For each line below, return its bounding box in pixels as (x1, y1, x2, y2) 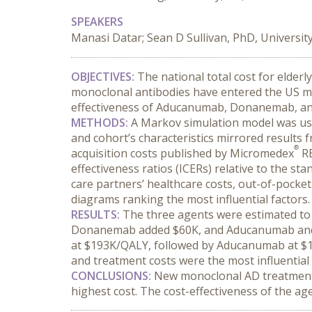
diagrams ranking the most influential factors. (71, 192, 310, 207)
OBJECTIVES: (71, 69, 134, 84)
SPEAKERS (71, 14, 123, 29)
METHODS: (71, 115, 128, 130)
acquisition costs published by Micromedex (71, 146, 294, 161)
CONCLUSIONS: (71, 268, 151, 283)
